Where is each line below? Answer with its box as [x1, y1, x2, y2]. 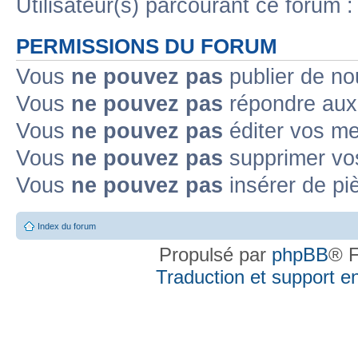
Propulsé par [158, 244, 272, 265]
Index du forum [38, 221, 96, 231]
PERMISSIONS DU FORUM [16, 34, 277, 58]
